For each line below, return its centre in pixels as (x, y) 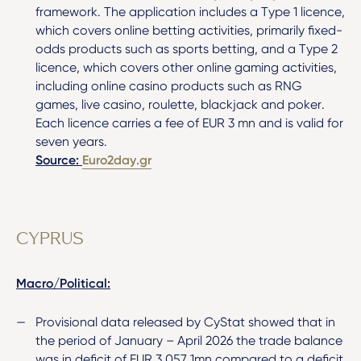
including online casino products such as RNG (169, 86)
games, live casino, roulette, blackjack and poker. (180, 105)
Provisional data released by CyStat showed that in (185, 322)
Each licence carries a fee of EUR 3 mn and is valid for (189, 123)
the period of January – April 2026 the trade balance (189, 341)
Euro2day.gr (117, 160)
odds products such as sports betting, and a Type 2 (187, 49)
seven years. (71, 142)
